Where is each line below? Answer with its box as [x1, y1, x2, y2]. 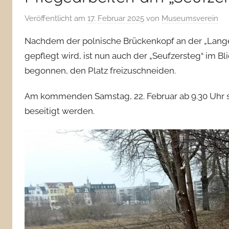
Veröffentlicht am [25, 13, 87, 23]
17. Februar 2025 [87, 13, 144, 23]
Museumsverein [162, 13, 218, 23]
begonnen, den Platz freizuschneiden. [25, 65, 176, 76]
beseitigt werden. [25, 106, 95, 117]
